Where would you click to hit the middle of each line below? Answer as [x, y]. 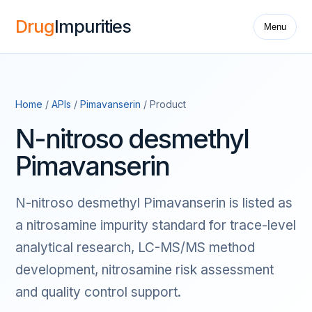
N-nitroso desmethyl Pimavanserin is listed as [154, 203]
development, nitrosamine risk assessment [145, 270]
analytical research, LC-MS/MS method [135, 248]
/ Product [163, 104]
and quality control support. [98, 292]
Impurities [93, 26]
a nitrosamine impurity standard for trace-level [156, 225]
